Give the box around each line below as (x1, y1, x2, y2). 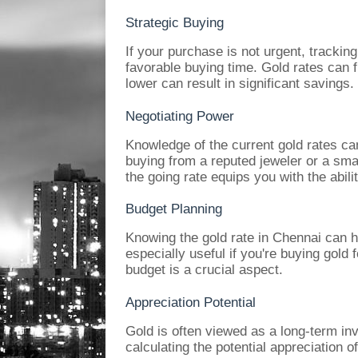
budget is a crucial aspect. (125, 261, 283, 278)
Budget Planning (125, 201, 222, 217)
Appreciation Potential (125, 293, 256, 310)
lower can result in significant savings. (125, 74, 354, 91)
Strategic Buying (125, 14, 224, 30)
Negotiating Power (125, 107, 234, 124)
